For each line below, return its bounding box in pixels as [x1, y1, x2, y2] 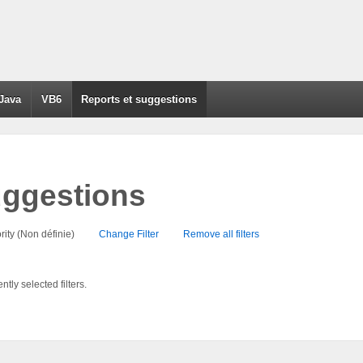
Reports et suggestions [81, 93, 198, 105]
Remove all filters [183, 228, 259, 240]
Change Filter [99, 228, 159, 240]
